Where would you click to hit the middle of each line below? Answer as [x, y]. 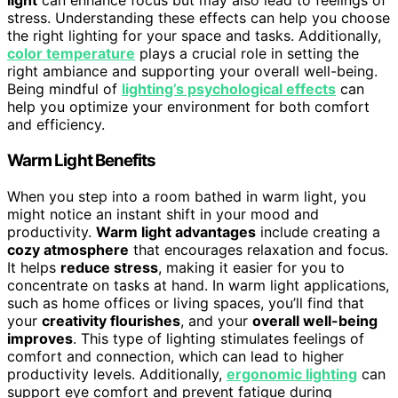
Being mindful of [64, 89]
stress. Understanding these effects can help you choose [199, 18]
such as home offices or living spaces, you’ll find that [186, 302]
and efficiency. [56, 125]
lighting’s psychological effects [229, 89]
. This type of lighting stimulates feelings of [219, 338]
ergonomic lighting [292, 374]
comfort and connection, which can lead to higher [175, 356]
